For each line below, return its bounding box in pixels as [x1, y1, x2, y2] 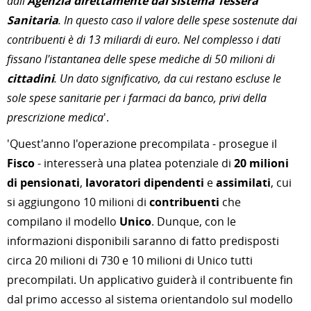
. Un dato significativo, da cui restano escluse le [54, 71, 281, 86]
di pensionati [7, 175, 80, 190]
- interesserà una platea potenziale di [35, 155, 234, 171]
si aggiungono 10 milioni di [7, 194, 149, 210]
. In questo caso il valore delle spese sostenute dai [58, 12, 297, 28]
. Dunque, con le [151, 214, 236, 229]
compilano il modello [7, 214, 119, 229]
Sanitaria [7, 12, 58, 28]
